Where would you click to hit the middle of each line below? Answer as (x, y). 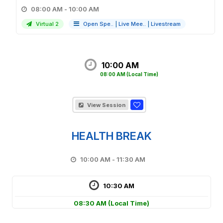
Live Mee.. (132, 24)
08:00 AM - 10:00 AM (84, 9)
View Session (105, 105)
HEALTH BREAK (111, 136)
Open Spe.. (98, 24)
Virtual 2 (47, 24)
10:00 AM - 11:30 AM (131, 159)
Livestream (166, 24)
